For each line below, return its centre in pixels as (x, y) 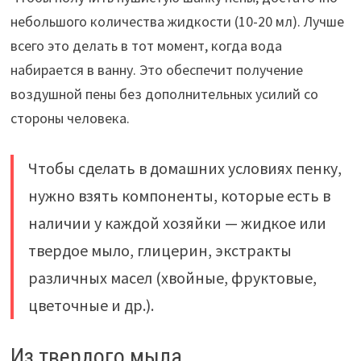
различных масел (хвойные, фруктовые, (172, 278)
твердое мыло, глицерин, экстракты (160, 251)
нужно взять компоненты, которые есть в (179, 196)
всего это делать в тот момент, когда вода (146, 46)
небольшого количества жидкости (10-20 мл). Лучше (177, 22)
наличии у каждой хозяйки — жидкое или (177, 223)
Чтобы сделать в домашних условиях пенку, (185, 168)
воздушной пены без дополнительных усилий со (164, 94)
